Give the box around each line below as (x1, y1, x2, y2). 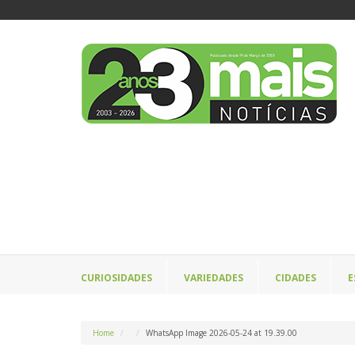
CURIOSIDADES (81, 271, 152, 285)
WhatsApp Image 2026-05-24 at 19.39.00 (146, 327, 297, 339)
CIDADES (275, 271, 316, 285)
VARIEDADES (184, 271, 243, 285)
